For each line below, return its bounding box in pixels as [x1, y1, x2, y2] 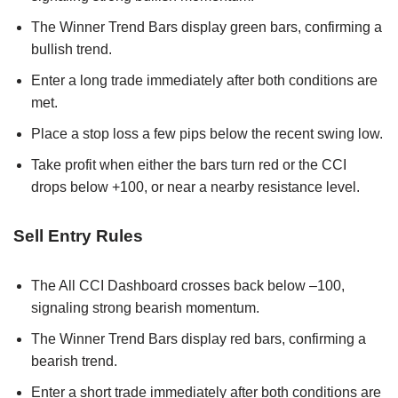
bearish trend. [31, 353, 117, 369]
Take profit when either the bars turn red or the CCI [31, 156, 346, 172]
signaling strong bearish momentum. [31, 299, 259, 315]
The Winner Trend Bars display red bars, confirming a [31, 330, 366, 346]
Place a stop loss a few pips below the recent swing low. [31, 125, 383, 141]
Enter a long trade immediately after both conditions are [31, 72, 378, 88]
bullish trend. [31, 41, 112, 57]
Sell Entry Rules [13, 226, 143, 245]
